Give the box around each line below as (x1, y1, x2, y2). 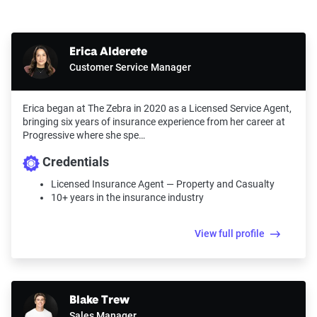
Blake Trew (69, 294, 129, 306)
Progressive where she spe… (23, 129, 145, 142)
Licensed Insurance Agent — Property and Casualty (51, 178, 275, 190)
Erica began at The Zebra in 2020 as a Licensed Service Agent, (23, 103, 292, 115)
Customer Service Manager (69, 62, 191, 74)
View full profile (195, 228, 265, 240)
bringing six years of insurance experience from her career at (23, 116, 285, 128)
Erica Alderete (69, 47, 147, 59)
